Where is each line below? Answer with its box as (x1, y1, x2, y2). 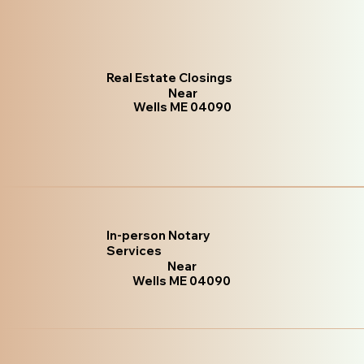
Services (106, 243, 162, 259)
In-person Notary (106, 227, 210, 244)
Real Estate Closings (106, 70, 233, 86)
